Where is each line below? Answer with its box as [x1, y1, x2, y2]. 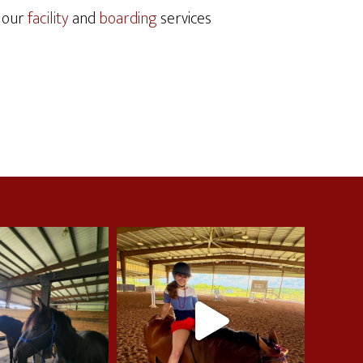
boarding [99, 5, 160, 32]
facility [28, 5, 72, 32]
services [160, 5, 211, 32]
